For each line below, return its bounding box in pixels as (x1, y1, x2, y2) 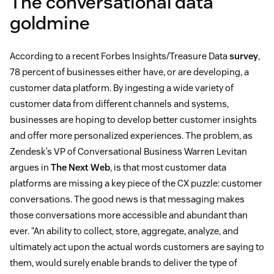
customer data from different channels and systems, (10, 98, 229, 110)
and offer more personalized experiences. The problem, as (10, 130, 253, 142)
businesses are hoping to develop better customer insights (10, 114, 257, 126)
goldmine (10, 11, 90, 35)
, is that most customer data (110, 161, 226, 174)
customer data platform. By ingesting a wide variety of (10, 82, 234, 94)
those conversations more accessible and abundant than (10, 209, 248, 221)
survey (229, 50, 258, 62)
